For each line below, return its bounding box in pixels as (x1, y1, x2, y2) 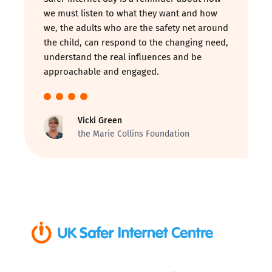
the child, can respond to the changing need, (44, 35, 228, 49)
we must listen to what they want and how (44, 6, 217, 19)
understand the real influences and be (44, 50, 202, 63)
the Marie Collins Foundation (78, 127, 189, 140)
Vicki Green (78, 114, 122, 126)
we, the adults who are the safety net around (44, 21, 228, 34)
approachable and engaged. (44, 64, 159, 78)
